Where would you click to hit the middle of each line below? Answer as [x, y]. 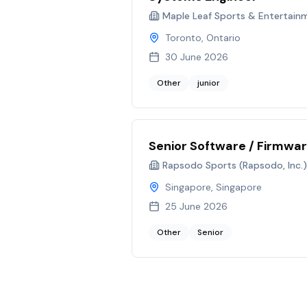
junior [209, 83]
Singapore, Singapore [213, 187]
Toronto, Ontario [203, 38]
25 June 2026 [196, 206]
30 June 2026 [197, 57]
